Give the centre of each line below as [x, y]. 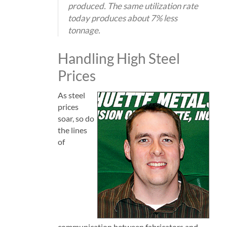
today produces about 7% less [122, 18]
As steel [71, 95]
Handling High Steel [119, 58]
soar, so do [76, 118]
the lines [72, 130]
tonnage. [84, 30]
